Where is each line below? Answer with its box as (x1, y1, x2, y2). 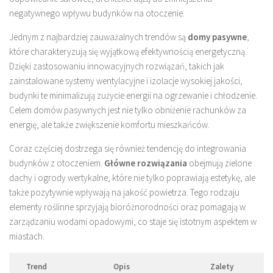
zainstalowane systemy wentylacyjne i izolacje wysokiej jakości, (9, 74, 243, 87)
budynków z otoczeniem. (9, 157, 104, 169)
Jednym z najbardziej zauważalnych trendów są (9, 30, 188, 43)
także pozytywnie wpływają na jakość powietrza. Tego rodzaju (9, 186, 239, 198)
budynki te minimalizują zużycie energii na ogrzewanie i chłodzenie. (9, 89, 257, 101)
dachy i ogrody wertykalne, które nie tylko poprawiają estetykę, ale (9, 171, 255, 183)
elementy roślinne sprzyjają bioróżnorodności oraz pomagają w (9, 200, 246, 213)
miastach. (9, 230, 44, 242)
